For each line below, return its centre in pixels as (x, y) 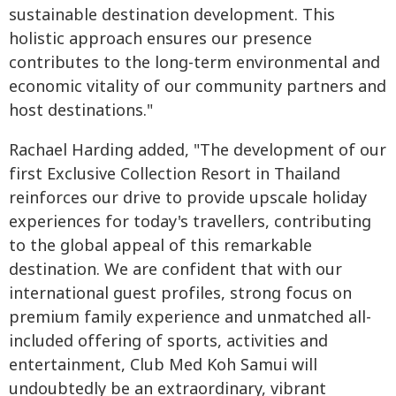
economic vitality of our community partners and (198, 87)
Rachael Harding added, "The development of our (198, 150)
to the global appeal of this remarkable (160, 246)
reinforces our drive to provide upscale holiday (188, 198)
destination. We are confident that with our (175, 270)
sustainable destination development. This (172, 15)
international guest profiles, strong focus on (180, 293)
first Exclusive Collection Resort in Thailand (175, 174)
